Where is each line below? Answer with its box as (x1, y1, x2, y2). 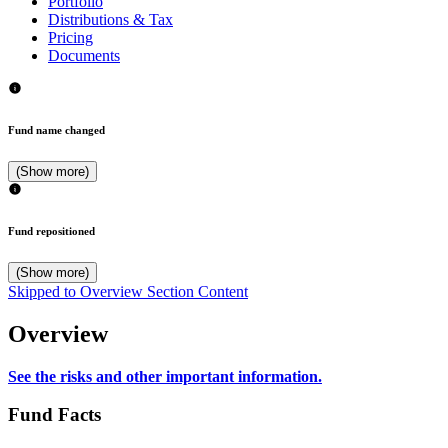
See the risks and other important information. (8, 367, 322, 385)
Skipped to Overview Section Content (8, 282, 248, 300)
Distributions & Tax (48, 10, 173, 28)
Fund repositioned (8, 224, 95, 237)
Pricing (48, 28, 93, 46)
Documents (48, 46, 120, 64)
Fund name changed (8, 123, 105, 136)
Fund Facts (8, 404, 101, 426)
